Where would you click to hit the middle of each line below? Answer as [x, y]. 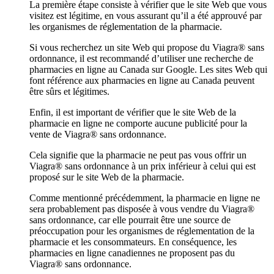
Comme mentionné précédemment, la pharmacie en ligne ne [145, 198]
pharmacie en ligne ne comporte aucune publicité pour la [138, 123]
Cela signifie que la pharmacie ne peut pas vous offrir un [138, 155]
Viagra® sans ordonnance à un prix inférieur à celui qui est [143, 166]
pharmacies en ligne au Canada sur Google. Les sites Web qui [148, 69]
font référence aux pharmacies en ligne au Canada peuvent [142, 80]
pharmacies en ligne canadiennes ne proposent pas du [132, 253]
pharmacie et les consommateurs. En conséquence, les [133, 242]
